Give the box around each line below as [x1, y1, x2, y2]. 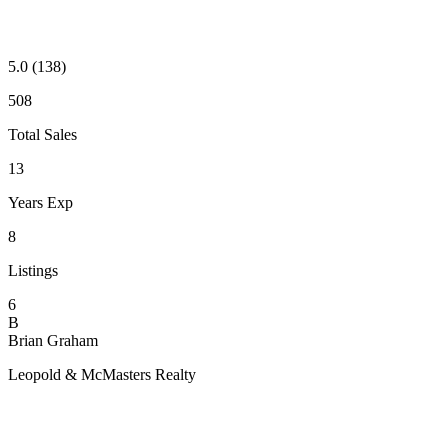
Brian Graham [8, 331, 98, 349]
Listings [8, 261, 58, 279]
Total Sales [8, 125, 77, 143]
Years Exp [8, 193, 73, 211]
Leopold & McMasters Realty [8, 365, 196, 383]
